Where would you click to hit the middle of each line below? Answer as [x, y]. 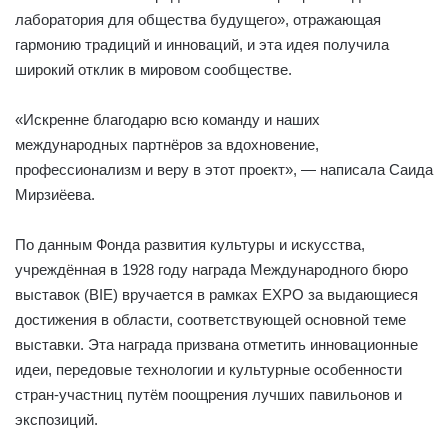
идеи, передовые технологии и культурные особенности [208, 370]
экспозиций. [56, 420]
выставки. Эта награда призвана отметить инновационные [216, 345]
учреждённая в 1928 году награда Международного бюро [211, 270]
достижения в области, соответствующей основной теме [210, 320]
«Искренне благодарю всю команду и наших [167, 120]
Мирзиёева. [55, 195]
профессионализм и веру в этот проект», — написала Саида [224, 170]
